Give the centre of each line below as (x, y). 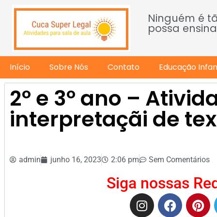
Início (20, 67)
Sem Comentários (179, 160)
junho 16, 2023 (76, 160)
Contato (124, 67)
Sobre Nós (69, 67)
